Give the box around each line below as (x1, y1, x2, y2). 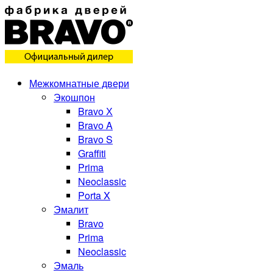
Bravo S (78, 132, 113, 146)
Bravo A (78, 118, 113, 132)
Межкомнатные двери (29, 76, 129, 90)
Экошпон (54, 90, 95, 104)
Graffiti (78, 146, 106, 160)
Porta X (78, 188, 110, 202)
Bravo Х (78, 104, 113, 118)
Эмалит (54, 202, 88, 216)
